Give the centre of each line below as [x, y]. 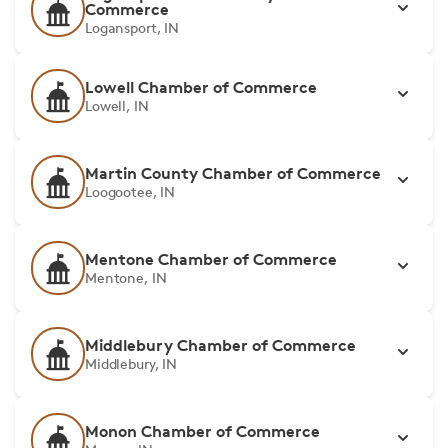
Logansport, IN [132, 27]
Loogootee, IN [130, 191]
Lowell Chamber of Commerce [201, 87]
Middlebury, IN [131, 363]
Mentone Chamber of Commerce [211, 259]
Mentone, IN [126, 277]
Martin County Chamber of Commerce [233, 173]
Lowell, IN [117, 105]
